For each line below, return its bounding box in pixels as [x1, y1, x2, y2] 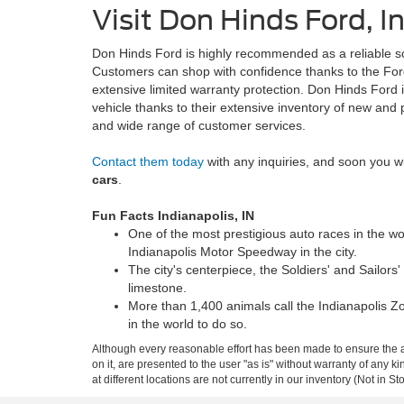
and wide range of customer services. [92, 118, 306, 133]
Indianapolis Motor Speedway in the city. [128, 244, 357, 259]
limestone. [128, 280, 187, 295]
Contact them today [92, 154, 204, 169]
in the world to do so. [128, 317, 247, 331]
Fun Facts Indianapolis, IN [92, 208, 254, 223]
